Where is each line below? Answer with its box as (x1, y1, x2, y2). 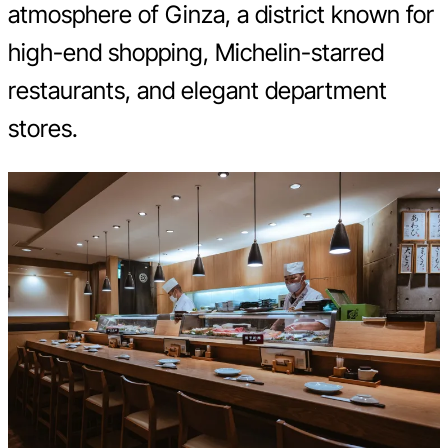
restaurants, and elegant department (8, 76, 387, 106)
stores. (8, 114, 78, 144)
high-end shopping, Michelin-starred (8, 38, 384, 68)
